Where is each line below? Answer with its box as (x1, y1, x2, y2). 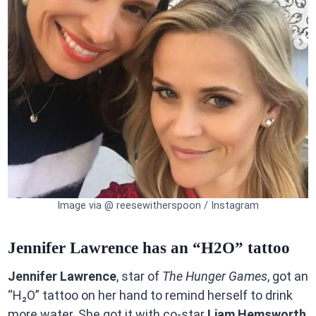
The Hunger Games (162, 269, 267, 284)
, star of (116, 269, 162, 284)
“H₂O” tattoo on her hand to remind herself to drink (7, 288, 293, 303)
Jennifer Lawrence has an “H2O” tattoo (7, 238, 290, 257)
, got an (267, 269, 308, 284)
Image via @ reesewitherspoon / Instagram (57, 200, 259, 212)
